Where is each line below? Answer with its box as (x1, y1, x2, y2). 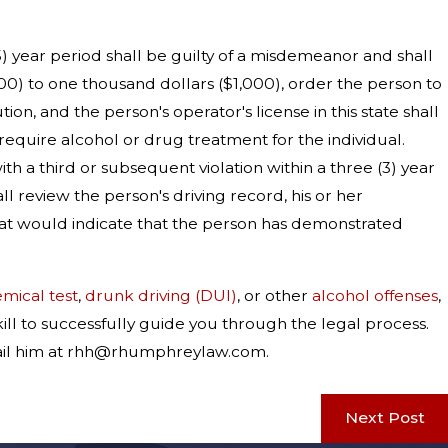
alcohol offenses (312, 285, 438, 305)
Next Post (344, 408, 425, 428)
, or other (237, 285, 312, 305)
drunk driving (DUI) (85, 285, 237, 305)
